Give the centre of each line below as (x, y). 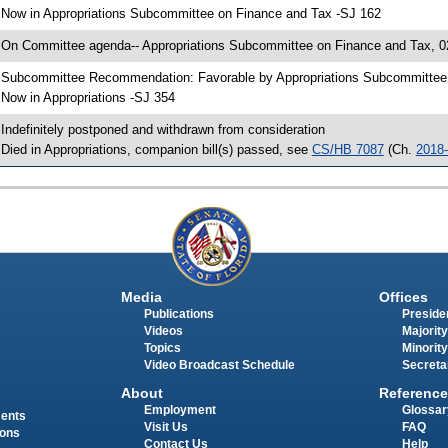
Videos (163, 331)
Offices (403, 297)
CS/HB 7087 (347, 149)
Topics (162, 348)
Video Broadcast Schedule (219, 365)
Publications (178, 314)
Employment (179, 410)
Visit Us (165, 427)
